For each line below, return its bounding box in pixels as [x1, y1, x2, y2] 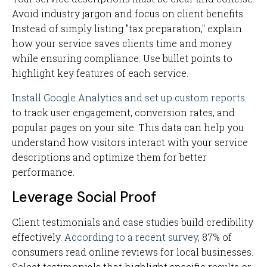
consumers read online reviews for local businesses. [12, 246, 253, 258]
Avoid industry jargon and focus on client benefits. [12, 7, 245, 20]
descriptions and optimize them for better [12, 151, 207, 163]
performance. [12, 166, 74, 178]
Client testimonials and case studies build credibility [12, 216, 253, 228]
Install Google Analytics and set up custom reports [12, 91, 245, 104]
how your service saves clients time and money [12, 37, 232, 49]
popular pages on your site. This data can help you [12, 121, 244, 133]
